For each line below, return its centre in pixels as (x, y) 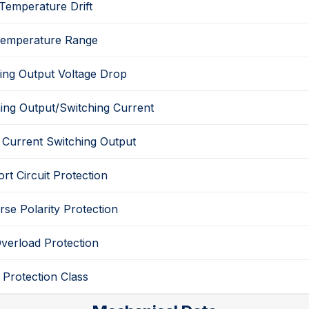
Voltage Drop (92, 74)
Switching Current (106, 108)
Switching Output (91, 142)
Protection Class (46, 277)
